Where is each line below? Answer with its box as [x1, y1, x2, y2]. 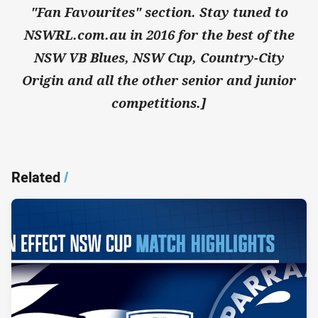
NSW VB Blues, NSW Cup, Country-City [33, 49, 285, 67]
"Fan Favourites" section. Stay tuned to [30, 4, 288, 21]
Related [11, 168, 60, 187]
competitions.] [111, 94, 207, 112]
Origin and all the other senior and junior [22, 72, 296, 89]
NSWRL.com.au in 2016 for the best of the [23, 26, 295, 44]
